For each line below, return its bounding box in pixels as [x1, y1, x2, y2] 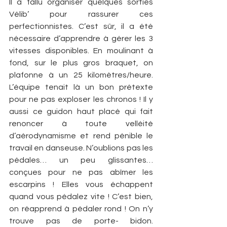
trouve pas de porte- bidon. [9, 217, 153, 225]
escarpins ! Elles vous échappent [9, 180, 153, 189]
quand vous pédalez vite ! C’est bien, [9, 193, 153, 201]
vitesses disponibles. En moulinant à [9, 47, 153, 55]
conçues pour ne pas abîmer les [9, 168, 153, 177]
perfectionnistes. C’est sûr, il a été [9, 22, 153, 31]
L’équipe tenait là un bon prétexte [9, 83, 153, 92]
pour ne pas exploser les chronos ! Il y [9, 95, 153, 104]
